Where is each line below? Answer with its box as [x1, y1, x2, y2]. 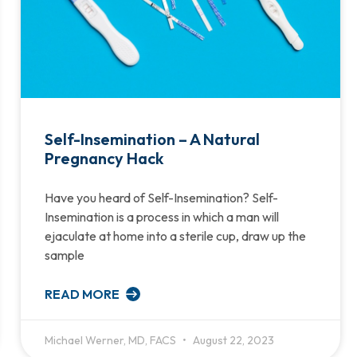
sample [44, 246, 84, 263]
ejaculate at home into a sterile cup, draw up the [44, 227, 306, 244]
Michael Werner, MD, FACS [44, 332, 178, 347]
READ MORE [44, 285, 122, 302]
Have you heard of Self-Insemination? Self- [44, 189, 278, 206]
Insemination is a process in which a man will [44, 208, 279, 225]
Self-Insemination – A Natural [44, 128, 260, 149]
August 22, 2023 [190, 332, 274, 347]
